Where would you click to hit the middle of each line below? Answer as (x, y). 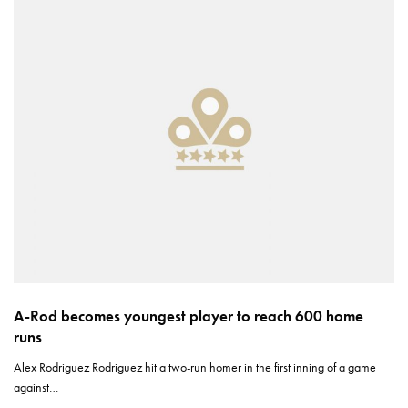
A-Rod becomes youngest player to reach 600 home (189, 316)
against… (36, 388)
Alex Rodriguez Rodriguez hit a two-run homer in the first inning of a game (195, 367)
